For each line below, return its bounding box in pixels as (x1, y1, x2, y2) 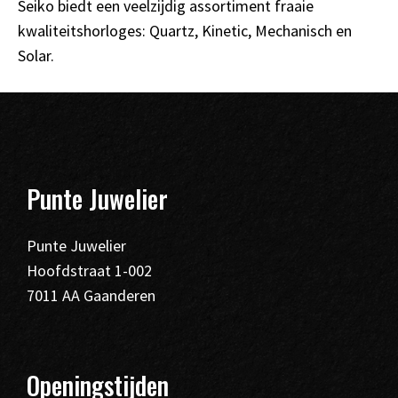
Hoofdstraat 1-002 (27, 260, 152, 281)
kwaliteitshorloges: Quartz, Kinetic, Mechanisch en (18, 20, 352, 41)
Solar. (18, 45, 54, 66)
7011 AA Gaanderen (27, 285, 155, 306)
